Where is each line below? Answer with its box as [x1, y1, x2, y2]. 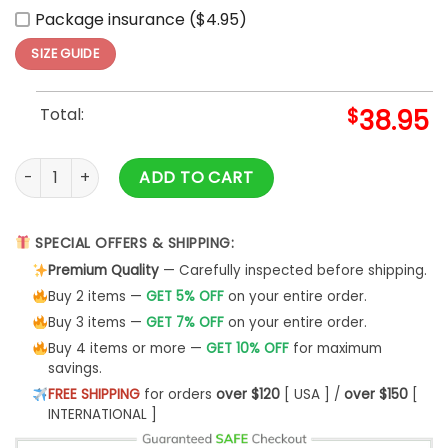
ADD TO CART [139, 165, 254, 189]
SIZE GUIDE [31, 45, 100, 63]
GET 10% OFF [205, 339, 289, 359]
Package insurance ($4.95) [35, 8, 247, 32]
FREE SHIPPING [47, 385, 140, 405]
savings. [47, 359, 102, 379]
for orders [139, 385, 216, 405]
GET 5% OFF [145, 287, 224, 307]
